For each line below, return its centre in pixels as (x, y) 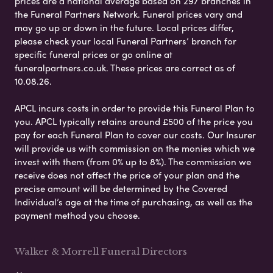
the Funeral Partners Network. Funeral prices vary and (129, 14)
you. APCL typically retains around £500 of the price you (134, 121)
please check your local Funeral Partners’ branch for (126, 41)
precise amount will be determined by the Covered (121, 188)
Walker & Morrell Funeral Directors (101, 251)
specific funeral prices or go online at (94, 54)
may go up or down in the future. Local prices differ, (124, 27)
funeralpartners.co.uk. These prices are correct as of (125, 67)
